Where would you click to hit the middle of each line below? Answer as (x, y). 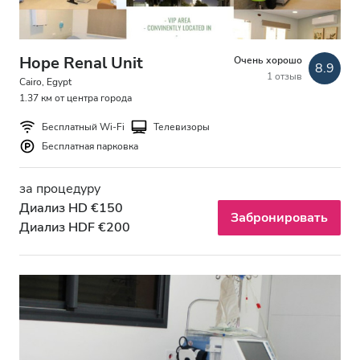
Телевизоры (182, 127)
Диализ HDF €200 (75, 228)
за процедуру (60, 189)
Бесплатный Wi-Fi (83, 127)
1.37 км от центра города (76, 98)
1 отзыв (284, 77)
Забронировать (279, 218)
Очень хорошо (268, 61)
